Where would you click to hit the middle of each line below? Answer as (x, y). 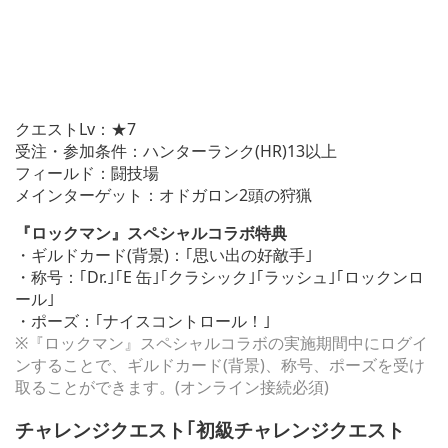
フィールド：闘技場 (87, 173)
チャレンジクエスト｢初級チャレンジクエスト (210, 430)
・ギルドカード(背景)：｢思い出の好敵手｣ (164, 255)
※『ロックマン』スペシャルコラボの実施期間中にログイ (221, 343)
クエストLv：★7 (75, 129)
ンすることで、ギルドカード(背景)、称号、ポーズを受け (220, 365)
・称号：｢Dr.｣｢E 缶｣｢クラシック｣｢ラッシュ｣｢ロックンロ (219, 277)
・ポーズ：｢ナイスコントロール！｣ (143, 321)
